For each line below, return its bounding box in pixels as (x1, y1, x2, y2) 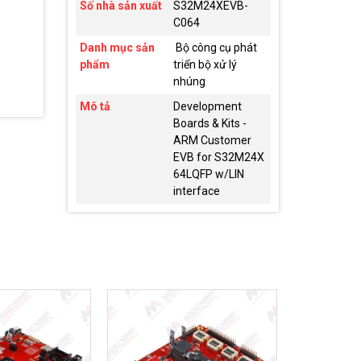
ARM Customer (172, 134, 251, 147)
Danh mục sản (79, 41, 155, 55)
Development (172, 100, 242, 114)
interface (172, 185, 220, 198)
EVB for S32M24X (172, 151, 264, 164)
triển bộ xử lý (172, 58, 237, 72)
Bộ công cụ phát (172, 41, 257, 55)
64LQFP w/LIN (172, 168, 244, 181)
